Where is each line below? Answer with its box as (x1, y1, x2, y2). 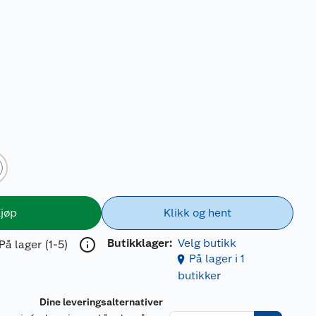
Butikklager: (107, 236, 172, 250)
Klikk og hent (163, 206, 231, 219)
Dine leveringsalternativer (39, 296, 164, 308)
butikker (177, 269, 221, 282)
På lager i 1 (188, 252, 245, 265)
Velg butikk (177, 236, 236, 250)
